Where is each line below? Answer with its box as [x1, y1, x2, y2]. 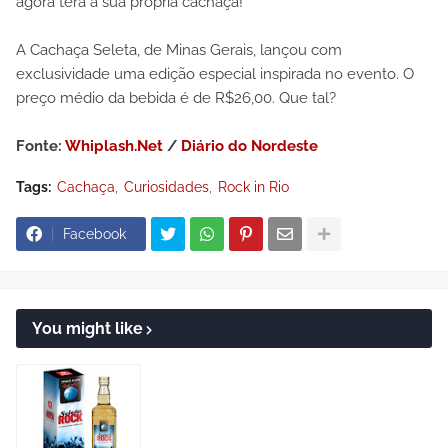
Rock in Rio [218, 179, 289, 195]
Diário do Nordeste [181, 137, 318, 155]
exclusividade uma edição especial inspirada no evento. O [16, 65, 414, 83]
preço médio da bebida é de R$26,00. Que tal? [16, 89, 336, 107]
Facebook [63, 226, 126, 242]
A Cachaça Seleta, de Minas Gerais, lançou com [16, 41, 342, 59]
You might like [32, 319, 143, 338]
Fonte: [16, 137, 65, 155]
